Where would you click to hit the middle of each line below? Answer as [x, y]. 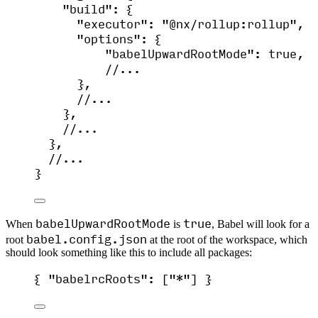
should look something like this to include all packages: [129, 253]
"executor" [112, 23]
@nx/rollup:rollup [229, 23]
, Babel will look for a [261, 224]
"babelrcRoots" [98, 278]
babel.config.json [87, 238]
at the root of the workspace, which [227, 240]
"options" [109, 38]
